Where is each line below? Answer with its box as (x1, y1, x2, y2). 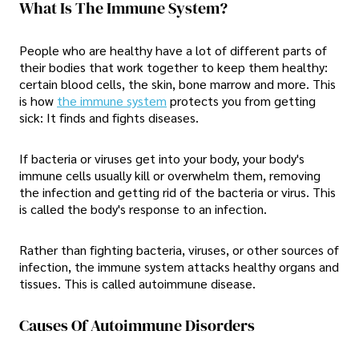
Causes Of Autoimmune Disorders (19, 314, 255, 337)
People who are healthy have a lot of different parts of (19, 41, 327, 58)
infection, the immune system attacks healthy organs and (19, 258, 339, 276)
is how (19, 91, 57, 109)
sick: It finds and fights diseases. (19, 108, 199, 126)
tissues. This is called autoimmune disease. (19, 275, 256, 292)
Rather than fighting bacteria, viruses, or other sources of (19, 241, 339, 259)
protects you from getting (170, 91, 316, 109)
